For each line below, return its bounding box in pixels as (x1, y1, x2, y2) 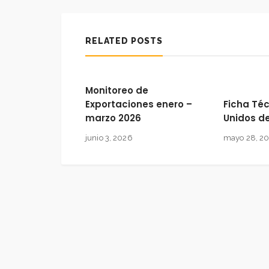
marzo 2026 (85, 112, 141, 125)
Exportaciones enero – (85, 98, 192, 111)
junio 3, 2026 (85, 133, 133, 143)
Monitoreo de (85, 84, 148, 97)
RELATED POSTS (85, 36, 163, 46)
